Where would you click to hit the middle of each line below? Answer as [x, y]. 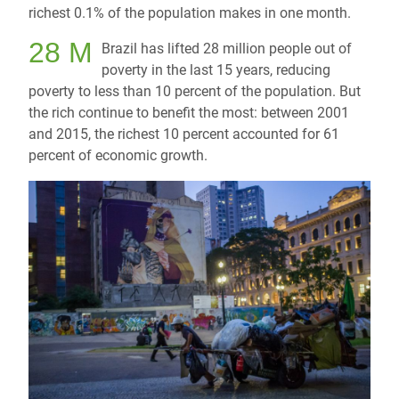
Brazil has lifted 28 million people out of [226, 49]
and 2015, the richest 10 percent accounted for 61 [184, 134]
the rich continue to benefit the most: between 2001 [189, 113]
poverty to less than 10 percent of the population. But [195, 92]
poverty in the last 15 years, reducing [216, 70]
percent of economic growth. [118, 156]
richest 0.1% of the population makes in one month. [190, 13]
